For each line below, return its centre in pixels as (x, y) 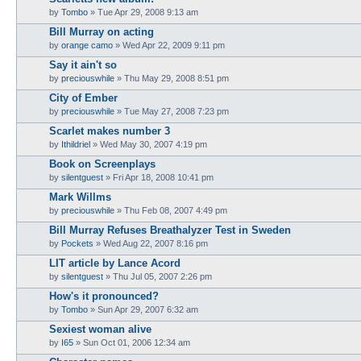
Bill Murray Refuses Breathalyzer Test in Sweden (170, 230)
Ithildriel (76, 144)
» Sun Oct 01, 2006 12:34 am (132, 342)
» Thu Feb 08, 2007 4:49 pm (171, 210)
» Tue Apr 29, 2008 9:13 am (143, 12)
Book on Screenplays (102, 164)
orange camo (87, 45)
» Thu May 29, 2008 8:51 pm (172, 78)
